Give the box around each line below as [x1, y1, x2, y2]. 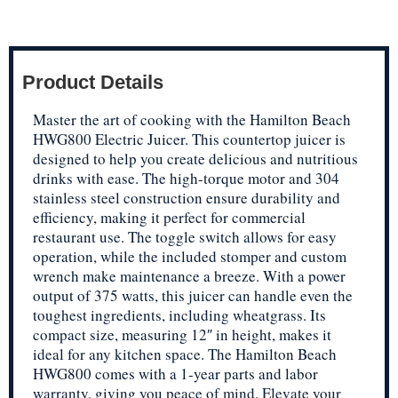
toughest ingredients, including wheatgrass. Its [33, 304, 326, 325]
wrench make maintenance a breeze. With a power [33, 265, 346, 286]
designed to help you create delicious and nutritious [33, 147, 358, 169]
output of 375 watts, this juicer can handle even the [33, 284, 353, 306]
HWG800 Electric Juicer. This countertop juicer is [33, 128, 346, 149]
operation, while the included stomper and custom [33, 245, 346, 267]
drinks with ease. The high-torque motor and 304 [33, 167, 339, 188]
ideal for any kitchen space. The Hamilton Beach [33, 343, 337, 364]
